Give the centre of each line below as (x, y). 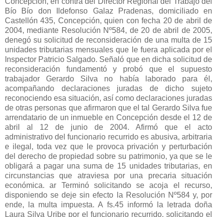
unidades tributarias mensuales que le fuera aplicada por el (108, 49)
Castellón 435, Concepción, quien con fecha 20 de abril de (108, 20)
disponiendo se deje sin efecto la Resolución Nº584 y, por (108, 195)
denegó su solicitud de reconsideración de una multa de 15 (108, 40)
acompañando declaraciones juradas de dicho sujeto (108, 88)
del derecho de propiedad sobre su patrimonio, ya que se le (108, 156)
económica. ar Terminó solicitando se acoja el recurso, (108, 185)
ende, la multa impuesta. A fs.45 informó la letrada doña (108, 204)
